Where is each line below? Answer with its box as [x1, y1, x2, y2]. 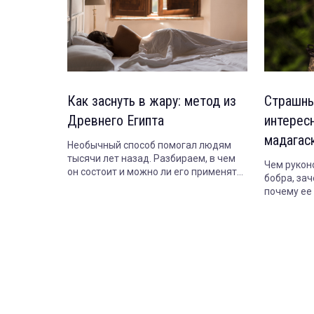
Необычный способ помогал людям [67, 139, 231, 151]
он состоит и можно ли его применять [67, 166, 243, 178]
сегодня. [67, 179, 107, 191]
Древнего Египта [67, 112, 164, 130]
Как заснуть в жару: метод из [67, 93, 236, 110]
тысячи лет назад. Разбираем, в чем [67, 153, 235, 165]
